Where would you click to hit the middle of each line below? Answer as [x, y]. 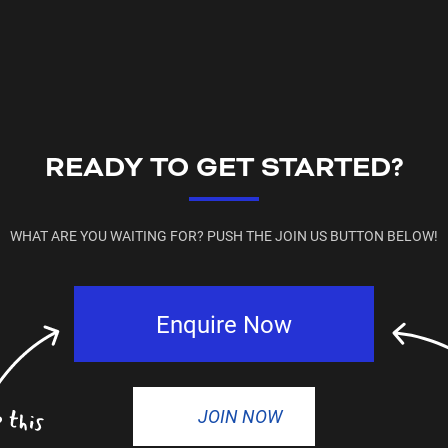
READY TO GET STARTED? [224, 168]
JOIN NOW [240, 416]
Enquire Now [224, 324]
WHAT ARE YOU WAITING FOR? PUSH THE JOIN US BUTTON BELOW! [224, 235]
